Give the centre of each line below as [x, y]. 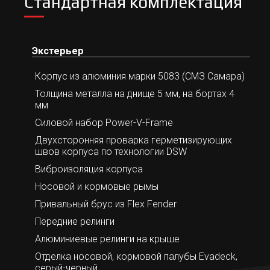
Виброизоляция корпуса [89, 169]
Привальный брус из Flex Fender [106, 204]
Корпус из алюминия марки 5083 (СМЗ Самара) [140, 76]
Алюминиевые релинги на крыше [107, 239]
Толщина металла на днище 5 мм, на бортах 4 [135, 93]
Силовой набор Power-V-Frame [104, 122]
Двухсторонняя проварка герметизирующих [133, 140]
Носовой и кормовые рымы [97, 186]
